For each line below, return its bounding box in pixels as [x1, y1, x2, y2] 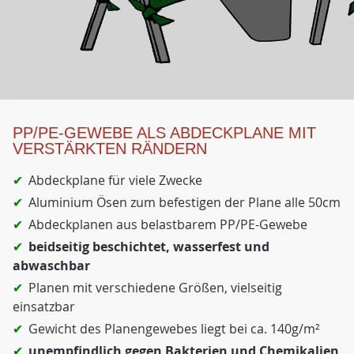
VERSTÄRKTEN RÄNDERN [13, 140, 207, 157]
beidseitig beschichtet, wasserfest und [28, 238, 269, 255]
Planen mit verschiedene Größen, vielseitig [28, 279, 282, 296]
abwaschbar [13, 257, 90, 274]
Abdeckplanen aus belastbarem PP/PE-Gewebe [28, 216, 307, 233]
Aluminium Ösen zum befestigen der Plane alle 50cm [28, 194, 341, 211]
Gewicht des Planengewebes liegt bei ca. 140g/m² [28, 320, 320, 337]
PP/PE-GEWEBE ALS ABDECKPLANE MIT [13, 124, 316, 141]
